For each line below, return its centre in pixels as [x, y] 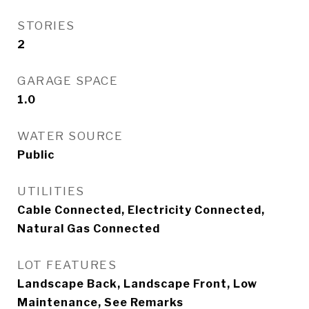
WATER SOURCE [70, 136]
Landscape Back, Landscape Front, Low [137, 284]
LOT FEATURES [67, 265]
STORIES [46, 26]
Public [36, 155]
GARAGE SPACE [68, 81]
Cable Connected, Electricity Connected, [141, 210]
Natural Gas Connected [89, 229]
